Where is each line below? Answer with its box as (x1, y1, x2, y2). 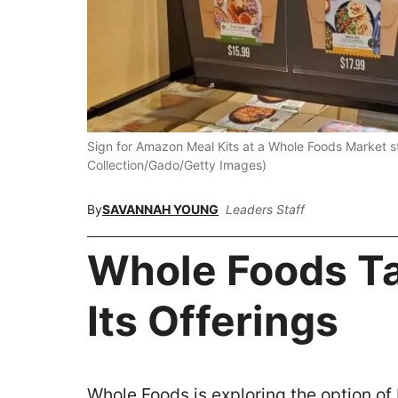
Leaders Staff (226, 201, 305, 217)
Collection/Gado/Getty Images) (87, 156, 267, 172)
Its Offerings (87, 296, 338, 346)
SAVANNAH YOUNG (102, 201, 219, 217)
